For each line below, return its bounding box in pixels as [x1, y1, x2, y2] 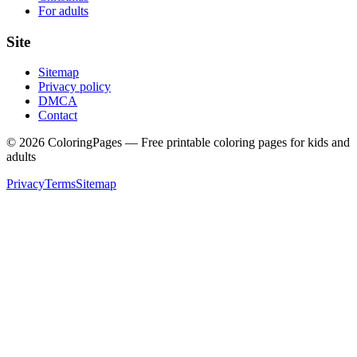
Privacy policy [38, 80, 111, 94]
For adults [38, 4, 88, 18]
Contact [38, 108, 77, 123]
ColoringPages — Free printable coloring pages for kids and [45, 135, 350, 150]
